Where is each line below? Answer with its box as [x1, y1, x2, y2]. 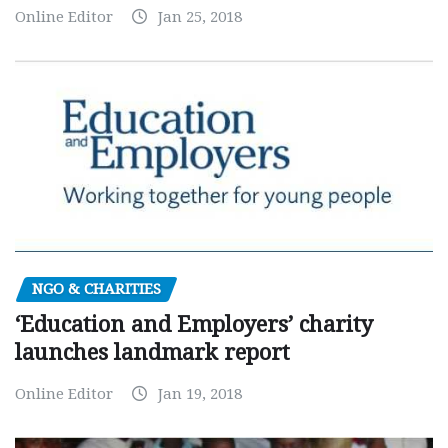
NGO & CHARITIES [32, 279, 161, 298]
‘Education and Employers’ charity [15, 312, 373, 338]
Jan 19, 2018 [158, 385, 242, 404]
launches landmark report [15, 340, 290, 366]
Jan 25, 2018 [158, 7, 242, 26]
